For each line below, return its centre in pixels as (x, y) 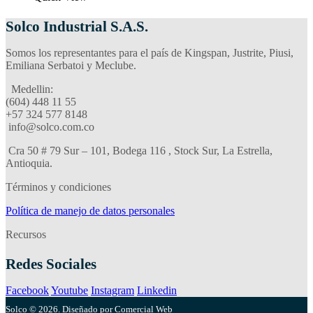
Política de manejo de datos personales (90, 211)
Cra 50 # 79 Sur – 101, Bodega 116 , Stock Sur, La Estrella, (139, 151)
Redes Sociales (51, 264)
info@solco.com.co (50, 127)
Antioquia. (29, 163)
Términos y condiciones (58, 187)
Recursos (26, 235)
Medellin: (29, 89)
